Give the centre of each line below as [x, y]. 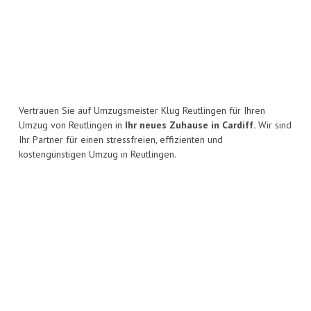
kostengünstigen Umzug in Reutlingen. [98, 154]
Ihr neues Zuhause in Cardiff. [190, 125]
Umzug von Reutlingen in [72, 125]
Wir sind [274, 125]
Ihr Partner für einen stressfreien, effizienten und [121, 140]
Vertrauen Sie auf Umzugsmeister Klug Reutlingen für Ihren [142, 111]
